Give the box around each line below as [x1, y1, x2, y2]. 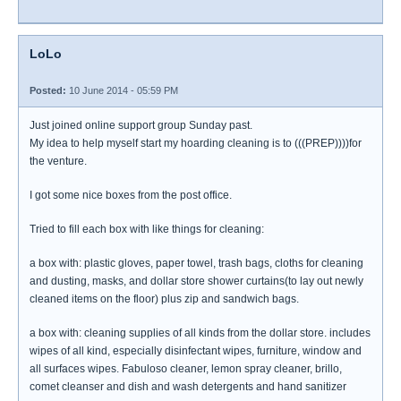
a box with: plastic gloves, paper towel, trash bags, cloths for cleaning [30, 257, 363, 269]
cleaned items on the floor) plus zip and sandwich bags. [30, 293, 299, 305]
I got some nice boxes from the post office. [30, 189, 232, 201]
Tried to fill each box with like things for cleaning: [30, 223, 264, 235]
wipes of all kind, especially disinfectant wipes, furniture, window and [30, 345, 362, 357]
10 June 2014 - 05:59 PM [66, 85, 178, 96]
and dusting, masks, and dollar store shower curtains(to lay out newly [30, 275, 363, 287]
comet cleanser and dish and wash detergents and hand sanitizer [30, 380, 346, 393]
